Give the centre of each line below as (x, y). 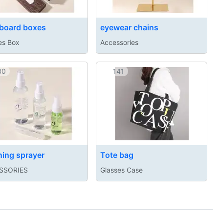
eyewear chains (129, 28)
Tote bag (117, 155)
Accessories (119, 43)
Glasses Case (121, 170)
